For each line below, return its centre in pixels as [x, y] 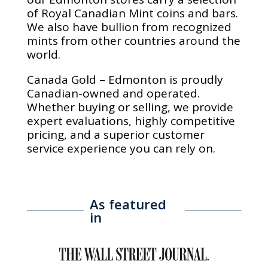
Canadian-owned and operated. [113, 94]
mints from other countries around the [133, 41]
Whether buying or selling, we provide [130, 107]
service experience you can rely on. [121, 149]
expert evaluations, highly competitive [131, 121]
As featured [128, 204]
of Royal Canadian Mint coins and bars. [134, 13]
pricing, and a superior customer [115, 135]
